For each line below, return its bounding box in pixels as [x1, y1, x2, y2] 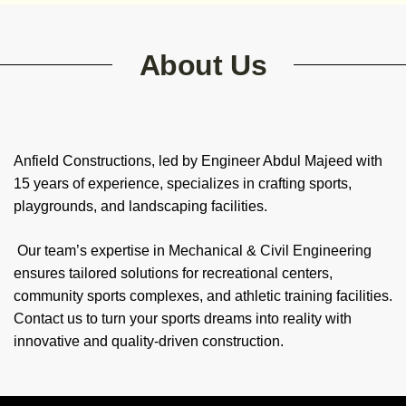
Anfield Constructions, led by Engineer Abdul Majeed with [14, 153, 382, 169]
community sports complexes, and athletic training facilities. [14, 288, 392, 304]
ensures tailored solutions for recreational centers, [14, 266, 333, 282]
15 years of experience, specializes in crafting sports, [14, 176, 352, 192]
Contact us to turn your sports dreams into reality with [14, 311, 352, 327]
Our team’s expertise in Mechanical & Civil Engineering [17, 243, 372, 259]
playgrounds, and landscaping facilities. [14, 198, 267, 215]
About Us [139, 49, 267, 82]
